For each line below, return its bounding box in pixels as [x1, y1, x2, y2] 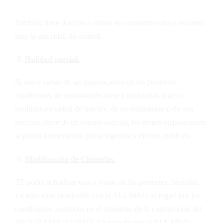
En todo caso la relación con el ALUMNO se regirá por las [15, 191, 200, 200]
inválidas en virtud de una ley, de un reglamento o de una [15, 105, 194, 113]
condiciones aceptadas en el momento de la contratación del [15, 204, 202, 213]
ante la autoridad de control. [15, 31, 102, 40]
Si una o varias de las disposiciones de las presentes [15, 78, 176, 87]
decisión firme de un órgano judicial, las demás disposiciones [15, 118, 206, 127]
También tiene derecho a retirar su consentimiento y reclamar [15, 18, 205, 27]
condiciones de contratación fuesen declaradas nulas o [15, 91, 184, 100]
